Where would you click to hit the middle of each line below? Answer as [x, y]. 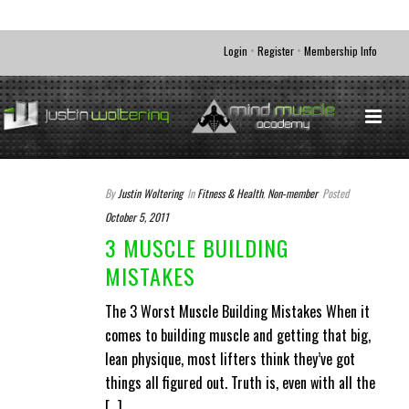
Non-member [293, 193]
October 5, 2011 [137, 217]
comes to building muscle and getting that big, [238, 335]
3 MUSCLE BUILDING [197, 247]
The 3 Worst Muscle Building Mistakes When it [237, 311]
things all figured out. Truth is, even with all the [240, 383]
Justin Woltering [150, 193]
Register [276, 51]
